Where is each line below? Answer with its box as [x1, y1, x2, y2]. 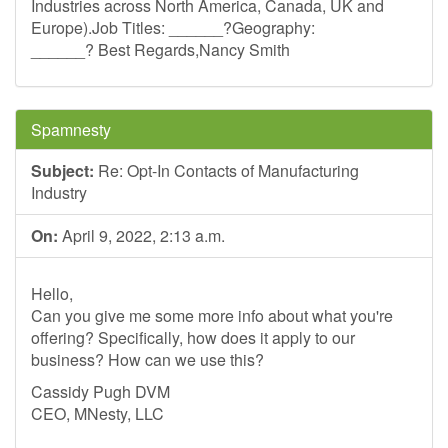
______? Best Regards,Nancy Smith [31, 38, 298, 61]
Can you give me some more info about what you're [31, 304, 393, 327]
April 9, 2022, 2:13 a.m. [58, 224, 225, 247]
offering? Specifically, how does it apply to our [31, 326, 355, 349]
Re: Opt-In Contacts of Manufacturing [94, 159, 359, 182]
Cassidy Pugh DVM [31, 380, 170, 403]
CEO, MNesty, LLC [31, 402, 164, 425]
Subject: [31, 159, 94, 182]
